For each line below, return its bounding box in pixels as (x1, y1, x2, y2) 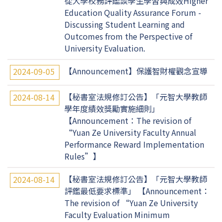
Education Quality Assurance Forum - (64, 6, 201, 18)
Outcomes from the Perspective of (64, 30, 192, 42)
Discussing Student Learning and (64, 18, 185, 30)
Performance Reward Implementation (64, 138, 204, 150)
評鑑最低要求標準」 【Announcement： (64, 185, 210, 197)
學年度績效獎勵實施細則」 (64, 103, 160, 114)
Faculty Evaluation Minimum (64, 209, 170, 221)
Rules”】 (64, 150, 101, 162)
